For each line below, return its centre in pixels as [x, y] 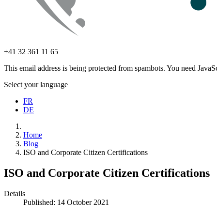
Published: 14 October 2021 [66, 202]
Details [15, 193]
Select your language [36, 85]
